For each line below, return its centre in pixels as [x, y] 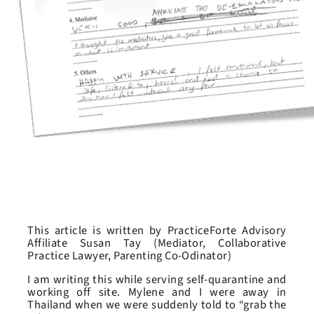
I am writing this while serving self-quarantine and [157, 280]
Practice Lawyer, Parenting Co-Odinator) [129, 255]
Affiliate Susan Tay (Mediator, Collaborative [157, 243]
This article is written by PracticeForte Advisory [157, 230]
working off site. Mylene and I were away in [157, 293]
